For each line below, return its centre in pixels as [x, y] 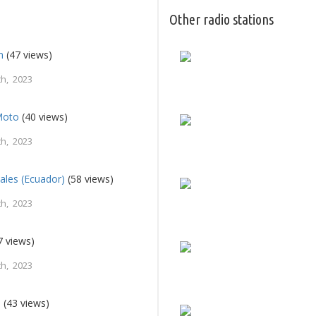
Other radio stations [221, 20]
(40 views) [44, 117]
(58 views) [90, 179]
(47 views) [28, 55]
